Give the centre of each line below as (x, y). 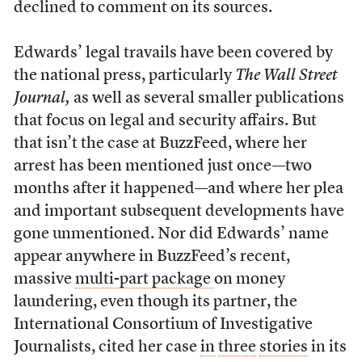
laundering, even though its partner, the (155, 302)
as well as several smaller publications (207, 99)
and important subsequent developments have (179, 212)
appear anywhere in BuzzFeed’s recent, (152, 257)
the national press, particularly (124, 76)
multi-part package (144, 280)
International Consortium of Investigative (163, 325)
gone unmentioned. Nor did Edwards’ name (171, 234)
